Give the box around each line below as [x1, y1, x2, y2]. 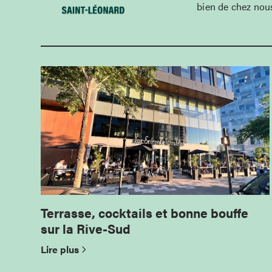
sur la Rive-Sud [41, 219, 131, 237]
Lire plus [41, 242, 80, 256]
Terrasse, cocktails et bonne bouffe [41, 203, 249, 222]
